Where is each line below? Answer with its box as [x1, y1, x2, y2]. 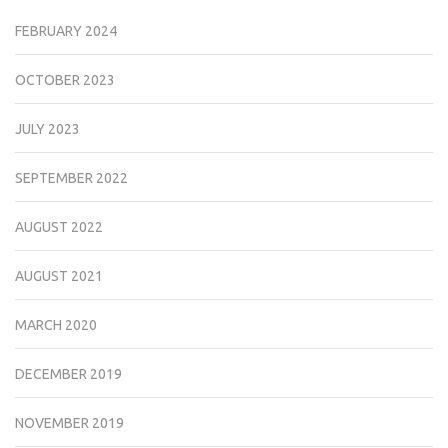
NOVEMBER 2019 [15, 415, 124, 432]
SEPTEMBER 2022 [15, 170, 128, 187]
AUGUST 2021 [15, 268, 103, 285]
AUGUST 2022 [15, 219, 103, 236]
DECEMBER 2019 [15, 366, 122, 383]
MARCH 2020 [15, 317, 97, 334]
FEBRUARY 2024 [15, 23, 117, 40]
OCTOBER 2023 [15, 72, 115, 89]
